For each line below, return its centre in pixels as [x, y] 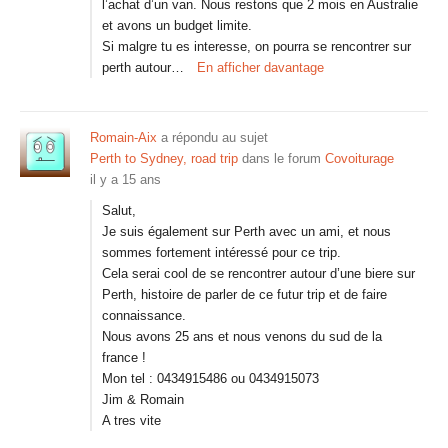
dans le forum [281, 158]
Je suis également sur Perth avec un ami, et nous [246, 231]
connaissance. [144, 315]
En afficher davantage [260, 67]
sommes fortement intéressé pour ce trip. [221, 252]
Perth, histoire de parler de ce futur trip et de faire [244, 294]
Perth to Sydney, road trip [164, 158]
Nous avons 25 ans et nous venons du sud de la [242, 336]
